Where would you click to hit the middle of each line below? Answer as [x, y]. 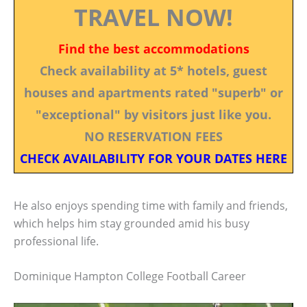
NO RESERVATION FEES [153, 136]
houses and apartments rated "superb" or [153, 92]
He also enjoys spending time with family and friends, [151, 205]
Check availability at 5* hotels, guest [153, 70]
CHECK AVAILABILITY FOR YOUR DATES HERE [153, 158]
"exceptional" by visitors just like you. [153, 114]
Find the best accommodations [153, 48]
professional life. [56, 241]
